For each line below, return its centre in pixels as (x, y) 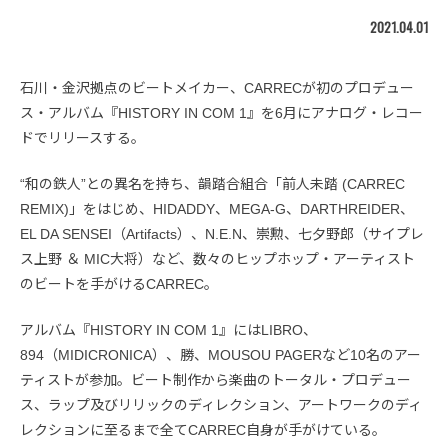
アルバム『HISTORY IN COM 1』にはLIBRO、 (168, 330)
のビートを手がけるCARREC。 (119, 284)
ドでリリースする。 (82, 138)
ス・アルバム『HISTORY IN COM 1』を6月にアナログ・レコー (221, 113)
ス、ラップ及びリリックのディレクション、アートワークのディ (221, 405)
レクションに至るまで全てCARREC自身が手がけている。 (203, 430)
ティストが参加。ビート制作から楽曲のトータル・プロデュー (215, 380)
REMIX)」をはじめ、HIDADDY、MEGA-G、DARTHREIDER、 (217, 209)
